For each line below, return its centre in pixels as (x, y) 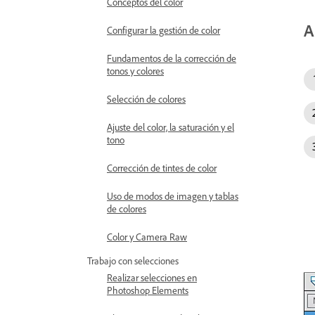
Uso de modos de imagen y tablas (173, 196)
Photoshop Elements (148, 290)
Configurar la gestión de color (163, 30)
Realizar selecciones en (152, 277)
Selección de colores (146, 99)
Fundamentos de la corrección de (172, 58)
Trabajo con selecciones (133, 261)
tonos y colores (135, 71)
